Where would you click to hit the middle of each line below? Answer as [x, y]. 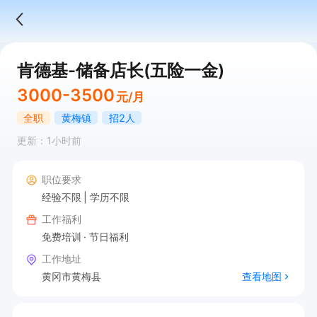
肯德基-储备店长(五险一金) [120, 70]
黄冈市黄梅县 [71, 276]
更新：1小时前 [49, 141]
